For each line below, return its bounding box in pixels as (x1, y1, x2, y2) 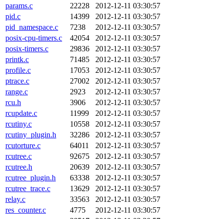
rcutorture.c (5, 141, 41, 150)
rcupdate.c (5, 109, 37, 117)
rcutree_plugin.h (5, 174, 56, 182)
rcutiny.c (5, 120, 32, 128)
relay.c (5, 195, 25, 203)
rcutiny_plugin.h (5, 131, 56, 139)
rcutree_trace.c (5, 184, 50, 193)
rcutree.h (5, 163, 32, 171)
